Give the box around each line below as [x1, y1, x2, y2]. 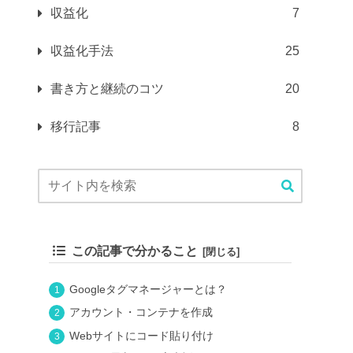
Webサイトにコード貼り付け [69, 329, 214, 342]
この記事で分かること [71, 243, 198, 258]
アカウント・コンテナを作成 [69, 306, 213, 319]
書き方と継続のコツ [50, 82, 164, 96]
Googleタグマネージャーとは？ [69, 282, 227, 295]
